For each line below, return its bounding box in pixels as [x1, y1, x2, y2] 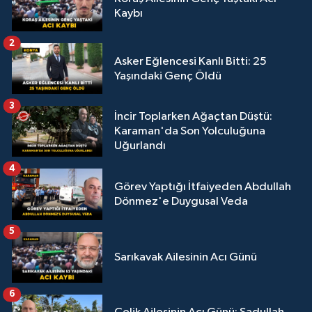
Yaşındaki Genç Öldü [114, 70, 221, 82]
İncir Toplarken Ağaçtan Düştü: [114, 111, 272, 123]
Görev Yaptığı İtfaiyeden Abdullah [114, 181, 291, 194]
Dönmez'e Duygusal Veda [114, 196, 248, 208]
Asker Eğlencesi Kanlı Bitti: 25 [114, 55, 267, 68]
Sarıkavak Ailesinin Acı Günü [114, 251, 257, 263]
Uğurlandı [114, 140, 166, 153]
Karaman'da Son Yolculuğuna [114, 125, 265, 138]
